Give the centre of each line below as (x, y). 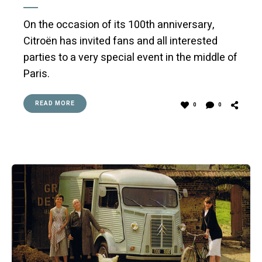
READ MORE (55, 104)
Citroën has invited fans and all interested (120, 42)
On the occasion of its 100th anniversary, (119, 25)
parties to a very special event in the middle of (130, 58)
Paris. (37, 74)
